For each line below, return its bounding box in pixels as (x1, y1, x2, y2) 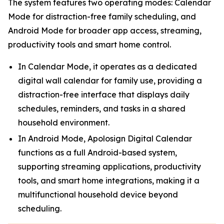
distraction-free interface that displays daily (18, 89, 189, 99)
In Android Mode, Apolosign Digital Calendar (18, 133, 192, 143)
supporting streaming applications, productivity (18, 161, 201, 171)
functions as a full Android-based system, (18, 147, 177, 157)
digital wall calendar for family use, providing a (18, 75, 202, 85)
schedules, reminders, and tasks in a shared (18, 103, 185, 113)
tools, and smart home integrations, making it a (18, 175, 199, 185)
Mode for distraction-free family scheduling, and (8, 11, 196, 21)
